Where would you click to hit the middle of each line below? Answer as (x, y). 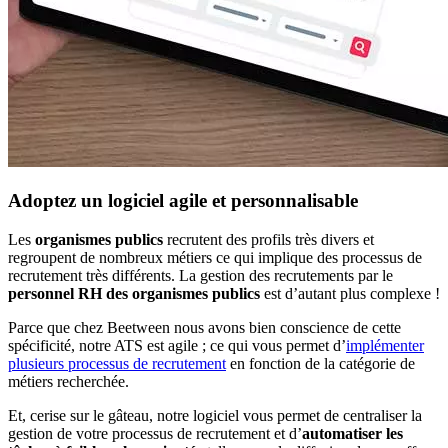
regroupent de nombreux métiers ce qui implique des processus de (215, 257)
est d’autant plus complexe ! (350, 293)
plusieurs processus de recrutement (117, 363)
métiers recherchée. (68, 381)
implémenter (385, 345)
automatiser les (352, 433)
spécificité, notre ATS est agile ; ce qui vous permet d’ (177, 345)
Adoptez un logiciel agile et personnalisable (183, 201)
